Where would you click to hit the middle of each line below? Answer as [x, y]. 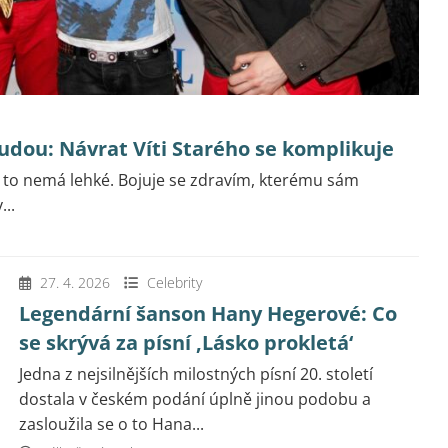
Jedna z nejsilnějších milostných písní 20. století [196, 374]
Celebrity [174, 283]
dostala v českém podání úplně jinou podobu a [195, 399]
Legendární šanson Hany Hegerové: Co [208, 314]
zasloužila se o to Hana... [111, 424]
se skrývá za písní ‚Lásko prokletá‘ [186, 343]
